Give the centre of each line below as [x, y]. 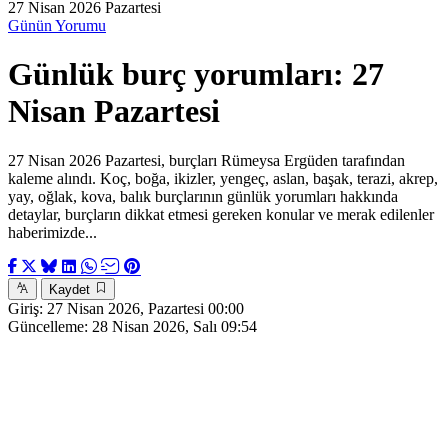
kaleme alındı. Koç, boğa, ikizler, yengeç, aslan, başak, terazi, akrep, [223, 178]
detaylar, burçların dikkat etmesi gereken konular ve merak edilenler [221, 214]
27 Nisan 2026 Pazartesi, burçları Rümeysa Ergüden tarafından [206, 160]
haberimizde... [52, 232]
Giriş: [25, 308]
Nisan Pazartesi [114, 111]
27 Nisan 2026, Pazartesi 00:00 [143, 308]
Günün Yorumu [57, 25]
